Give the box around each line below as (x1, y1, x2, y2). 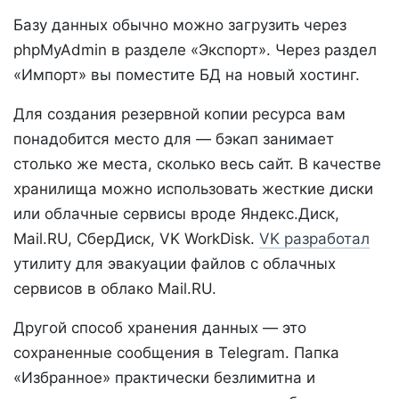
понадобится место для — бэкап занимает (13, 129, 334, 148)
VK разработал (259, 229, 370, 248)
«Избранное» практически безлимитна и (13, 368, 315, 387)
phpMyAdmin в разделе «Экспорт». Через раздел (13, 40, 377, 59)
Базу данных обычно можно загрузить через (13, 15, 346, 34)
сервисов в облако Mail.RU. (13, 279, 221, 297)
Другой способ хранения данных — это (13, 318, 306, 337)
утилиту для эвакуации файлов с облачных (13, 254, 336, 273)
